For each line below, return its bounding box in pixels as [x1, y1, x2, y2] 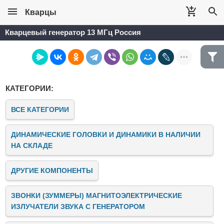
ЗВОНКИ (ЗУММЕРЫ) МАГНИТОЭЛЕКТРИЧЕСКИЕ [11, 191, 182, 199]
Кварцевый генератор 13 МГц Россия [5, 28, 141, 36]
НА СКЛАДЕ [11, 141, 52, 149]
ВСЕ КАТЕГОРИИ [11, 105, 69, 113]
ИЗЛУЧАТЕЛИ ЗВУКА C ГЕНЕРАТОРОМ [11, 202, 145, 210]
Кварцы [25, 8, 56, 16]
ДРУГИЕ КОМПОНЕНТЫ [11, 166, 93, 174]
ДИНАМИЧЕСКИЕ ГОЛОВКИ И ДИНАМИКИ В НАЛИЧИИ [11, 130, 200, 138]
